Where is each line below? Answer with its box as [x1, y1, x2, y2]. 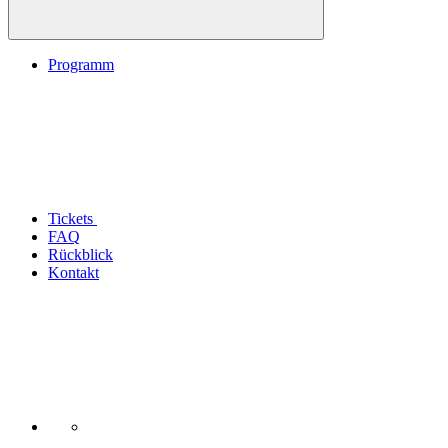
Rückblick [48, 245, 113, 263]
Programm [48, 55, 114, 73]
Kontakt [48, 263, 99, 281]
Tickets [48, 209, 97, 227]
